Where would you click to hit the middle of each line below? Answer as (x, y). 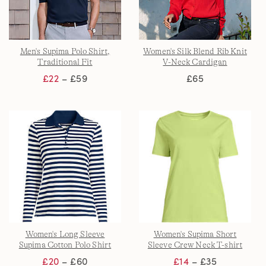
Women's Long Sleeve (65, 234)
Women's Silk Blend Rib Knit (195, 51)
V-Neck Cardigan (195, 61)
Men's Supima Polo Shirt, (65, 51)
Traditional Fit (65, 61)
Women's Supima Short (195, 234)
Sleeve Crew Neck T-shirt (195, 244)
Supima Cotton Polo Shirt (65, 244)
